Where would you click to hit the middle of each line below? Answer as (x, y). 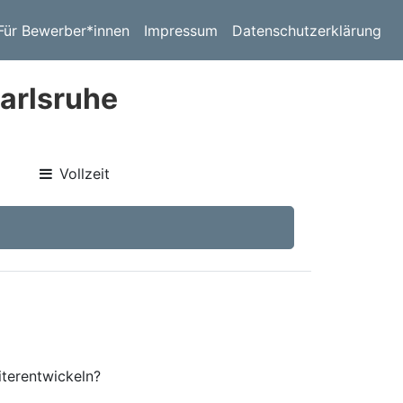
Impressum (181, 30)
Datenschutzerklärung (307, 30)
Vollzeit (85, 174)
